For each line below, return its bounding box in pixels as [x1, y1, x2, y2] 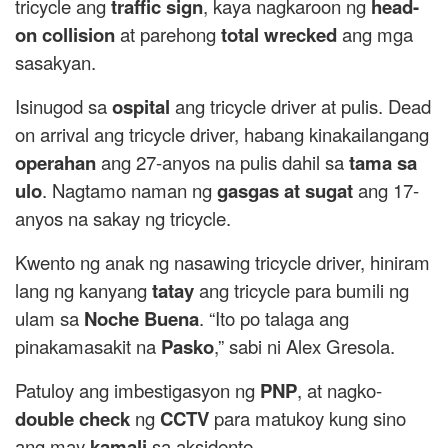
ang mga [337, 20, 413, 47]
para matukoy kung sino [209, 404, 406, 431]
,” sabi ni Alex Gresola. [214, 332, 395, 359]
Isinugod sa [15, 92, 112, 119]
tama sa [349, 148, 417, 176]
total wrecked [221, 20, 337, 48]
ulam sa [15, 304, 84, 331]
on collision [15, 20, 115, 48]
